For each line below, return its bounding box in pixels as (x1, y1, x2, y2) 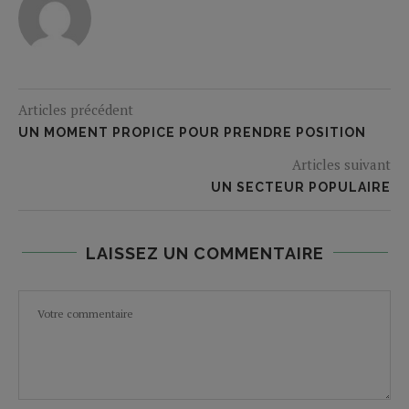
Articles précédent (18, 100, 133, 119)
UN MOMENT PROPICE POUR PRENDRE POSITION (18, 124, 366, 140)
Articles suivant (292, 154, 391, 173)
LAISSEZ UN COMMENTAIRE (85, 243, 324, 263)
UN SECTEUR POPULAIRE (211, 179, 391, 194)
